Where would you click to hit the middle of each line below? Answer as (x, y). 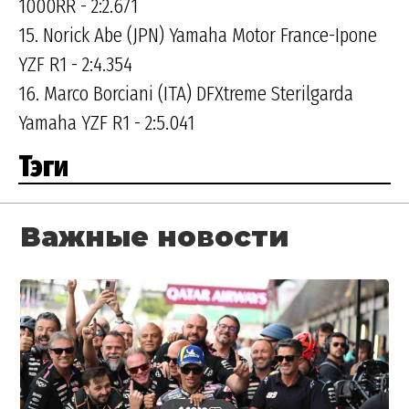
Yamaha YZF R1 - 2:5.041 (106, 123)
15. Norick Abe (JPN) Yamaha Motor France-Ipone (198, 35)
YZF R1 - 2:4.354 (75, 64)
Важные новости (155, 237)
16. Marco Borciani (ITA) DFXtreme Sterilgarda (186, 94)
